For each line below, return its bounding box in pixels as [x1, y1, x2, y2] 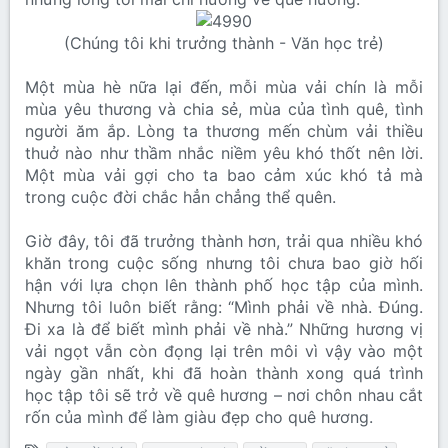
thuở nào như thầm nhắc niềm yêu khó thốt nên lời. [25, 143, 423, 164]
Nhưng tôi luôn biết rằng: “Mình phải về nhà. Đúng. [25, 297, 423, 318]
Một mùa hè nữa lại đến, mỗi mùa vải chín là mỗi [25, 77, 423, 98]
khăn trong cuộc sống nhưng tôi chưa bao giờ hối [25, 253, 423, 274]
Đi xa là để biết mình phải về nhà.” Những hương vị [25, 319, 423, 340]
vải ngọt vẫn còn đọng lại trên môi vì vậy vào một [25, 341, 423, 362]
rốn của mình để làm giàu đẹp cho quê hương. [25, 407, 373, 428]
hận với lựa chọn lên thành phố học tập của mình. [25, 275, 423, 296]
